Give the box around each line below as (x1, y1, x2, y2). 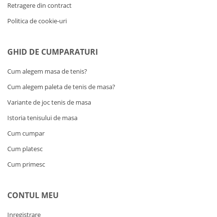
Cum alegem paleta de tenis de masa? (7, 82, 115, 91)
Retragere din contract (7, 1, 72, 10)
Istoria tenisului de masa (7, 113, 77, 122)
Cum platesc (7, 144, 43, 153)
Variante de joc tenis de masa (7, 98, 91, 107)
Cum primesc (7, 160, 45, 169)
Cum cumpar (7, 129, 45, 138)
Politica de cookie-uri (7, 16, 67, 25)
